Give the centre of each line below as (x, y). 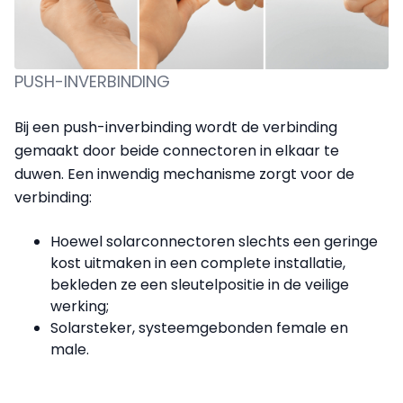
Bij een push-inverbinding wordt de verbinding (176, 127)
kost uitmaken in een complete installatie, (198, 263)
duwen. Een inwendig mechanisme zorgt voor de (184, 174)
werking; (80, 306)
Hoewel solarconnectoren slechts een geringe (214, 241)
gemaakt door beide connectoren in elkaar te (177, 150)
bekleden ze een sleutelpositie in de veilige (200, 284)
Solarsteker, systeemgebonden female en (199, 327)
